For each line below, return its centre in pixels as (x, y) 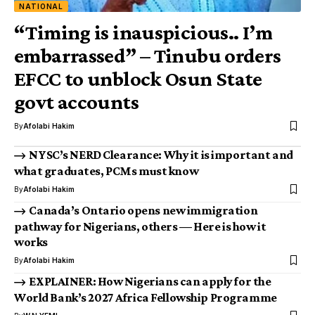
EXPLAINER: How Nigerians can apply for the (150, 282)
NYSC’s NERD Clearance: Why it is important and (161, 154)
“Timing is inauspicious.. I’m (143, 32)
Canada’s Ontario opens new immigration (143, 210)
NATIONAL (41, 6)
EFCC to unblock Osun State (138, 78)
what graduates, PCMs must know (107, 171)
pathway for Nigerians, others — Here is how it (140, 227)
